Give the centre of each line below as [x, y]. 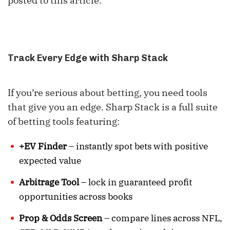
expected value [50, 160]
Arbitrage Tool [49, 182]
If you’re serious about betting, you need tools [108, 92]
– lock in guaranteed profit [136, 182]
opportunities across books [76, 196]
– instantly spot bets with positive [137, 146]
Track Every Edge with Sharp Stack [88, 58]
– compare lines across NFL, [162, 218]
